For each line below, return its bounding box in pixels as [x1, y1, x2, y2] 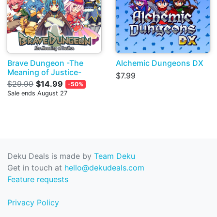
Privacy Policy [7, 198, 59, 208]
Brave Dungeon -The [7, 58, 83, 68]
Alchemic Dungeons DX [116, 58, 203, 68]
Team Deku [94, 151, 135, 161]
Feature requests [7, 174, 68, 185]
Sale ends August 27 [7, 90, 67, 97]
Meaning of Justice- [7, 67, 81, 77]
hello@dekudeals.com [64, 163, 144, 173]
